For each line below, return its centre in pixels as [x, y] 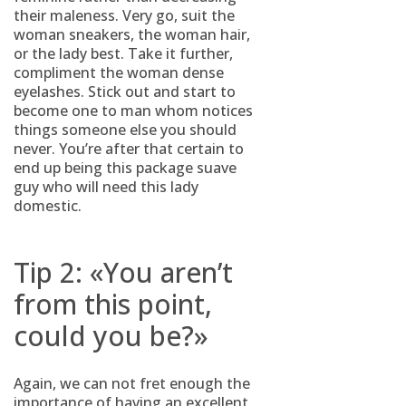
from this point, [113, 304]
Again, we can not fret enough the [132, 383]
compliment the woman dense [119, 72]
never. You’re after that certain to [129, 149]
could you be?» [111, 336]
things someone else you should [125, 130]
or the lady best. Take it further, [123, 53]
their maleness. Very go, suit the [124, 15]
